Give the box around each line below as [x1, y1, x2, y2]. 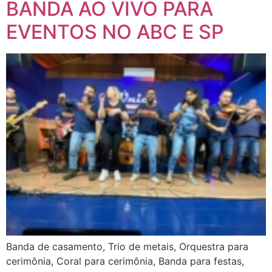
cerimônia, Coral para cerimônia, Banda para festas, [6, 254, 244, 267]
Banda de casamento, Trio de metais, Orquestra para [6, 240, 248, 253]
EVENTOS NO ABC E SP [6, 19, 223, 44]
